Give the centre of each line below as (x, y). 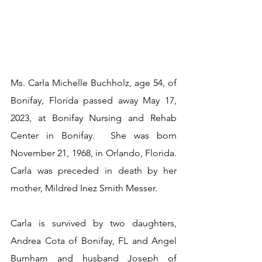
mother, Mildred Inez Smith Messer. (84, 188)
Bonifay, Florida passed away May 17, (94, 100)
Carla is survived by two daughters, (94, 223)
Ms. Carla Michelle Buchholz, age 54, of (94, 83)
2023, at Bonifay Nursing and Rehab (94, 118)
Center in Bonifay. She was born (94, 135)
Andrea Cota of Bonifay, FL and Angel (94, 241)
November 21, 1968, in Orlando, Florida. (94, 153)
